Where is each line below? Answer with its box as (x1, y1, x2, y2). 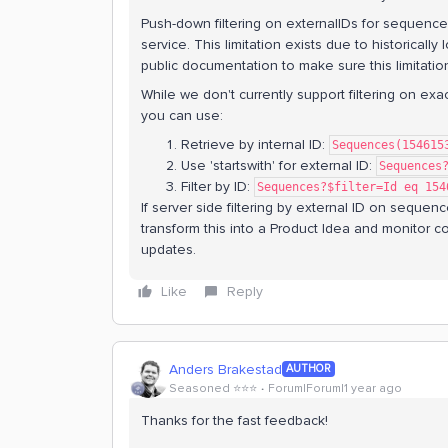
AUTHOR (286, 362, 331, 375)
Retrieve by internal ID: (181, 136, 329, 153)
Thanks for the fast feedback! (141, 412, 328, 429)
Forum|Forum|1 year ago (268, 380, 402, 396)
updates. (141, 241, 196, 258)
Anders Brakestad (169, 360, 282, 378)
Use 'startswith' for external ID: (181, 157, 376, 174)
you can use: (141, 107, 223, 124)
